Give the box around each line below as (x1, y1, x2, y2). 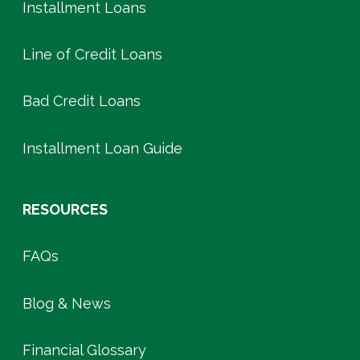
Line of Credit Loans (22, 46, 162, 63)
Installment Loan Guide (22, 139, 182, 157)
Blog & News (22, 294, 111, 312)
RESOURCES (22, 200, 108, 218)
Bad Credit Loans (22, 92, 141, 110)
